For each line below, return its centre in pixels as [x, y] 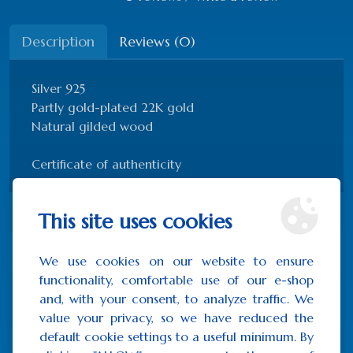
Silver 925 [58, 88]
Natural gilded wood [92, 126]
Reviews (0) [158, 41]
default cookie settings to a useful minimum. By [176, 336]
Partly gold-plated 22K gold [113, 107]
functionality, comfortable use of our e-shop [176, 280]
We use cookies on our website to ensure [176, 261]
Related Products [176, 241]
